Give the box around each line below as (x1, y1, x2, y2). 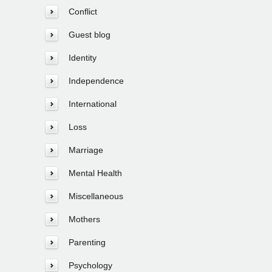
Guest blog (69, 30, 110, 40)
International (69, 99, 117, 109)
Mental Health (69, 168, 122, 178)
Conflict (69, 7, 97, 17)
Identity (69, 53, 97, 63)
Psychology (69, 260, 112, 271)
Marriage (69, 145, 103, 155)
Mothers (69, 214, 100, 225)
